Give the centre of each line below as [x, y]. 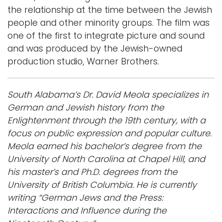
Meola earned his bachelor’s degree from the [105, 146]
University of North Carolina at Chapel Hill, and [106, 159]
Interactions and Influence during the [87, 210]
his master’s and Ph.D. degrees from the [92, 172]
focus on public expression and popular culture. [110, 133]
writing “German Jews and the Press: [85, 197]
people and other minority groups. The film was [109, 23]
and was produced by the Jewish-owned [95, 48]
